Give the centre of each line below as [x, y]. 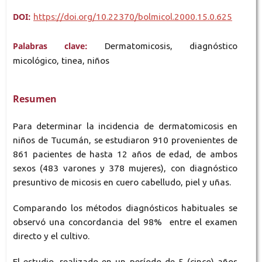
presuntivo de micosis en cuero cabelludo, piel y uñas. [123, 182]
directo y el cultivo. [51, 236]
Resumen [35, 99]
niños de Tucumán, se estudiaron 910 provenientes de [125, 140]
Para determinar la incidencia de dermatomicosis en [125, 126]
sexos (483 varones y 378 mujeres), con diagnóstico [125, 168]
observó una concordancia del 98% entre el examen [125, 222]
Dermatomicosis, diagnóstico [171, 46]
